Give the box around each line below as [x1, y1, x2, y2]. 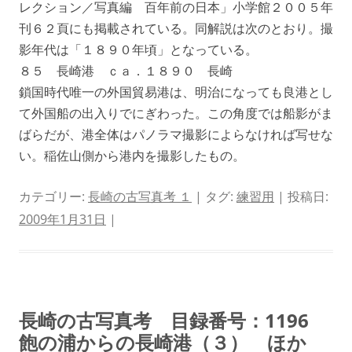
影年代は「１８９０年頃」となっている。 [19, 40, 258, 58]
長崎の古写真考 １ [88, 187, 192, 205]
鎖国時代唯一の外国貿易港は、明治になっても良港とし [19, 82, 333, 101]
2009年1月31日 [19, 210, 106, 228]
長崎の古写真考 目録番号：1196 [19, 306, 328, 333]
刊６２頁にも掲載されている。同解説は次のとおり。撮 [19, 19, 333, 37]
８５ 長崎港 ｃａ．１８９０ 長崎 [19, 61, 233, 79]
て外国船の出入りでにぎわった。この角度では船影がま [19, 104, 333, 122]
